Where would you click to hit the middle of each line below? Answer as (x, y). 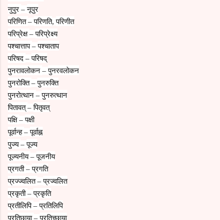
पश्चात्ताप (20, 45)
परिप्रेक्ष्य (46, 33)
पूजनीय (46, 156)
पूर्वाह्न (36, 131)
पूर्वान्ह (16, 131)
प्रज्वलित (55, 180)
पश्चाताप (48, 45)
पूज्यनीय (19, 156)
